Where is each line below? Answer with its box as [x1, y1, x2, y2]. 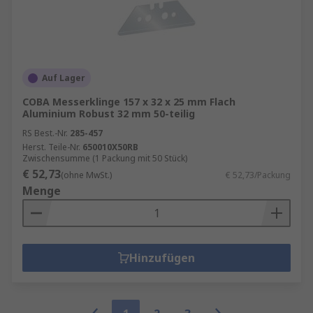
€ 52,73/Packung [226, 169, 291, 181]
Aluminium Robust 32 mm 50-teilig [22, 107, 195, 120]
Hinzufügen [129, 250, 195, 265]
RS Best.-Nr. [22, 127, 68, 139]
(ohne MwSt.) [61, 169, 112, 181]
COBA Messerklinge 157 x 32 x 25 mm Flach [22, 95, 235, 108]
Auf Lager [42, 72, 85, 84]
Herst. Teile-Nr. [22, 141, 80, 153]
